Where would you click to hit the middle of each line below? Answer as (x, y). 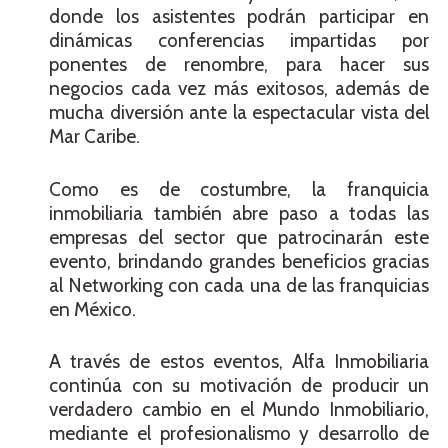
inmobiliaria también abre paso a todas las (239, 213)
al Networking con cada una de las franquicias (239, 285)
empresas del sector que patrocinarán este (239, 237)
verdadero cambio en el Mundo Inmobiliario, (239, 410)
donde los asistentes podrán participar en (239, 17)
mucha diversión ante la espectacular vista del (239, 113)
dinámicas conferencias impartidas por (239, 41)
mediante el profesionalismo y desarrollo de (239, 434)
